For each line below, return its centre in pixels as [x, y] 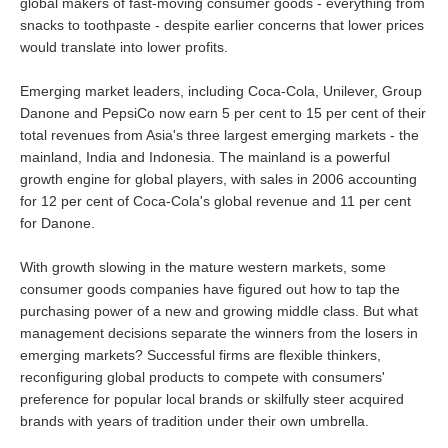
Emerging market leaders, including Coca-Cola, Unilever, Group [221, 91]
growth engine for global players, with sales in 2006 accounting [218, 179]
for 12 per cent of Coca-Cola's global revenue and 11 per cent [215, 201]
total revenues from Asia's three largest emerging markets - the [219, 135]
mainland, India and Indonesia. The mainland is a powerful [205, 157]
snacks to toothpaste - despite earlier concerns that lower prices [222, 25]
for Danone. [57, 223]
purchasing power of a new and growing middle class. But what [219, 311]
